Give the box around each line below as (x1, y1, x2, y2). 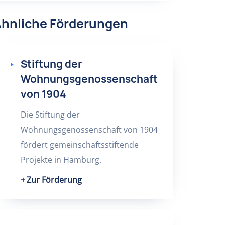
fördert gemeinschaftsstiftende (20, 139, 139, 150)
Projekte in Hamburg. (20, 154, 101, 165)
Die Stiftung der (20, 109, 80, 120)
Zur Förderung (26, 174, 82, 185)
